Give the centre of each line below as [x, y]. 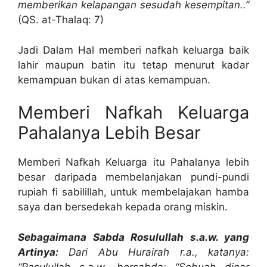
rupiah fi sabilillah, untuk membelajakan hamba [133, 192]
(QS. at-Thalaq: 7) [61, 20]
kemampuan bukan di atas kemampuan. [114, 80]
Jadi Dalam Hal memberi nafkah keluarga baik [133, 50]
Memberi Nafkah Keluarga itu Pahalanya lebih [133, 162]
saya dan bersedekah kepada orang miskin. [123, 207]
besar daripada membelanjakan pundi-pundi [133, 177]
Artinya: [38, 252]
